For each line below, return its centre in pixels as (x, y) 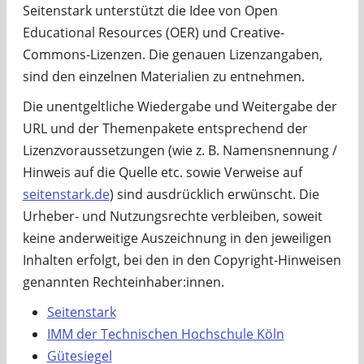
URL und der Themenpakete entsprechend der (165, 128)
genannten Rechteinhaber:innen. (123, 282)
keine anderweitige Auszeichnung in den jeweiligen (177, 238)
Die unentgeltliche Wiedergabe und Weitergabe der (180, 106)
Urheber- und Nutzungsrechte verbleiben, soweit (172, 216)
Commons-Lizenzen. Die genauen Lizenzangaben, (172, 54)
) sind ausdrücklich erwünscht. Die (214, 194)
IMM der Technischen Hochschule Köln (165, 334)
